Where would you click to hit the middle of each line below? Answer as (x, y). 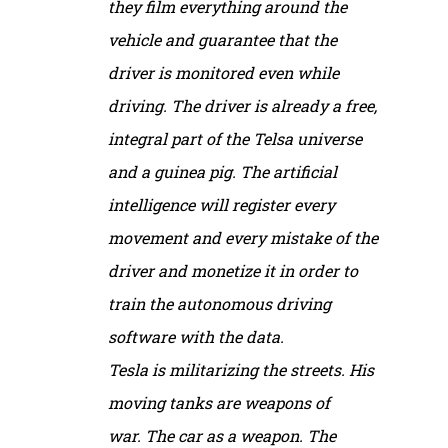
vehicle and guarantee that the (222, 39)
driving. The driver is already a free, (242, 105)
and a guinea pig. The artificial (222, 171)
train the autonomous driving (219, 303)
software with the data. (196, 336)
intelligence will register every (221, 204)
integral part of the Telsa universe (235, 138)
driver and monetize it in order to (233, 270)
